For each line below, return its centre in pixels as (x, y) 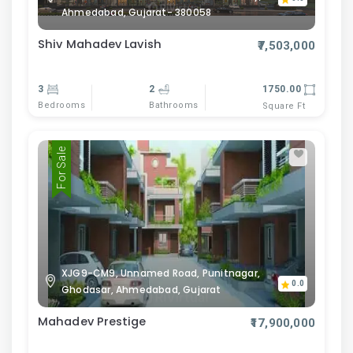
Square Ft (283, 106)
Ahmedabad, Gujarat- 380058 (137, 12)
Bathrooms (174, 106)
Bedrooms (61, 105)
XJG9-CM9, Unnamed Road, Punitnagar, (161, 273)
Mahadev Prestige (92, 321)
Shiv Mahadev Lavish (100, 44)
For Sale (61, 167)
